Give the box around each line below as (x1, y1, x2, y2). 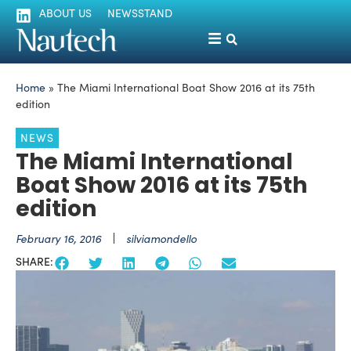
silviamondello (126, 230, 197, 247)
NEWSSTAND (107, 5, 172, 20)
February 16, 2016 (16, 230, 101, 247)
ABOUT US (39, 5, 92, 20)
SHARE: (16, 254, 53, 270)
